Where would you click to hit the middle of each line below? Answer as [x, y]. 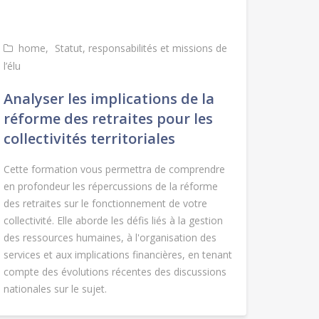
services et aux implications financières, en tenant [117, 255]
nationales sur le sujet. [55, 289]
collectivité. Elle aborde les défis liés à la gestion [113, 221]
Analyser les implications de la [109, 99]
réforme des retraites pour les [108, 119]
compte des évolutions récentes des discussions [115, 272]
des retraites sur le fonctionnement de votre [105, 204]
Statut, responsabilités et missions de [141, 48]
